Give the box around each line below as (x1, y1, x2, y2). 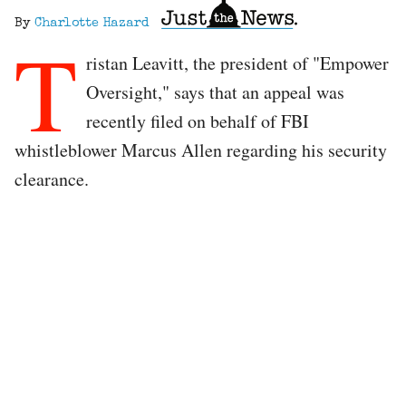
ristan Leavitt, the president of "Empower (86, 50, 389, 75)
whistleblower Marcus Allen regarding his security (14, 137, 387, 162)
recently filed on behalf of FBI (86, 108, 309, 133)
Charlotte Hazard (34, 16, 149, 30)
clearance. (14, 166, 95, 191)
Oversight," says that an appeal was (86, 79, 344, 104)
